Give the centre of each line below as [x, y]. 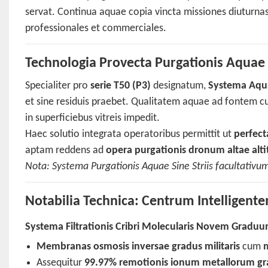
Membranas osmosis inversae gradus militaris [138, 247]
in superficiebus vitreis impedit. [92, 118]
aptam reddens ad [65, 151]
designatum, [179, 86]
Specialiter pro [57, 86]
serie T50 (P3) [120, 86]
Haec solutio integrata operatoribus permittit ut [129, 135]
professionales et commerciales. [95, 29]
